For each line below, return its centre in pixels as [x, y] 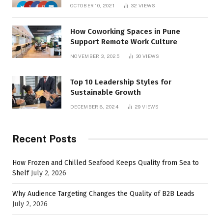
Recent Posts [44, 139]
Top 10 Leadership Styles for [121, 82]
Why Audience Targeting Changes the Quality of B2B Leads [103, 193]
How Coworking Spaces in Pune [125, 31]
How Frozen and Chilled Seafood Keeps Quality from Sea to [106, 163]
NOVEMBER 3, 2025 [95, 56]
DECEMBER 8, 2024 [94, 106]
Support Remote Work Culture [124, 41]
